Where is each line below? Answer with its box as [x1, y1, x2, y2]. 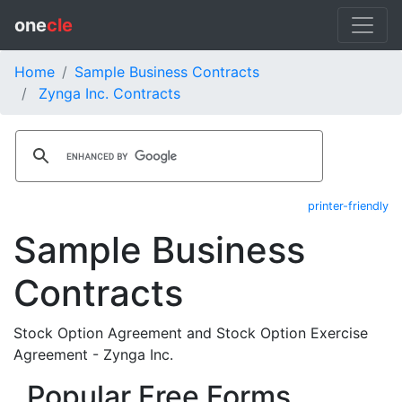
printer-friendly [308, 199, 389, 213]
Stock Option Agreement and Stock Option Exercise [13, 324, 368, 342]
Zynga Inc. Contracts [39, 84, 180, 102]
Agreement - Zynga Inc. [13, 345, 173, 363]
